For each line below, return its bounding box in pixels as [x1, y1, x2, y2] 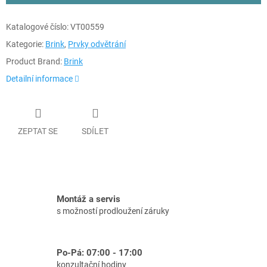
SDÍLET [82, 126, 108, 136]
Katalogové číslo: [6, 22, 69, 32]
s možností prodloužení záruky [57, 206, 169, 216]
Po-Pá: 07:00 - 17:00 [57, 247, 142, 259]
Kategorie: [6, 39, 44, 49]
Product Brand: [6, 57, 62, 67]
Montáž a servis [57, 194, 120, 205]
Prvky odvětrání [68, 39, 126, 49]
